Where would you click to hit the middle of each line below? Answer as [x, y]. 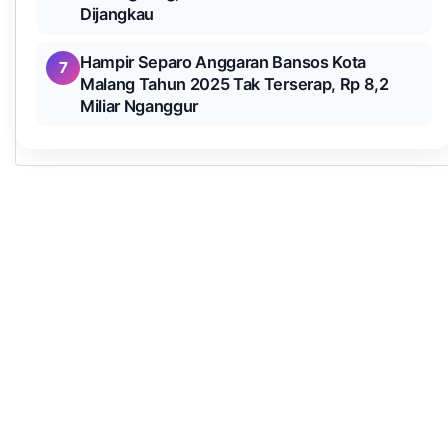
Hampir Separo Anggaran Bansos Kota [223, 62]
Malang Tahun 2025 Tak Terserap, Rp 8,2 [234, 84]
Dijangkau [117, 14]
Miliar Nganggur [139, 106]
